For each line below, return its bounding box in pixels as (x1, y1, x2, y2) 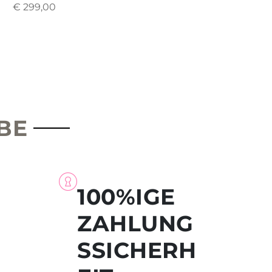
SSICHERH (77, 237, 196, 264)
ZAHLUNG (77, 210, 194, 237)
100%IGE (77, 183, 175, 211)
